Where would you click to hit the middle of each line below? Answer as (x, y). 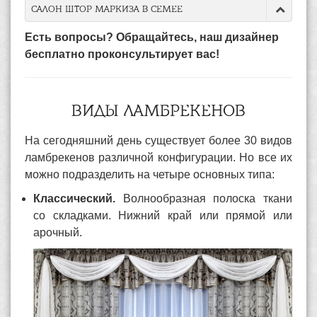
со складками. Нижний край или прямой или (163, 215)
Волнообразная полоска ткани (204, 198)
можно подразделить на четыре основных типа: (150, 174)
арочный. (59, 232)
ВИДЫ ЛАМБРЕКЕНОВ (158, 112)
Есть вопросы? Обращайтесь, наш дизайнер (152, 37)
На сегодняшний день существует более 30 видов (158, 140)
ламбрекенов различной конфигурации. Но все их (158, 157)
